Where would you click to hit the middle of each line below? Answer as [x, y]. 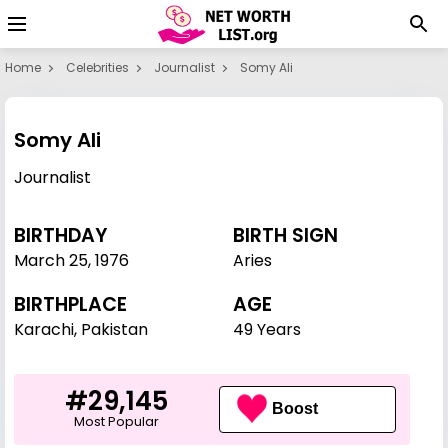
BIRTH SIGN [285, 235]
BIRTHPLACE [70, 304]
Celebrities [97, 67]
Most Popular [116, 421]
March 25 [51, 260]
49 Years [267, 329]
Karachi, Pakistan [81, 329]
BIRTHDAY [61, 235]
